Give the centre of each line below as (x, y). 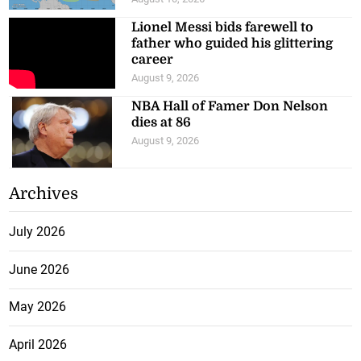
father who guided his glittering (232, 44)
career (153, 60)
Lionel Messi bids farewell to (223, 28)
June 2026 (39, 269)
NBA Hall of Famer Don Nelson (230, 107)
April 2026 (38, 344)
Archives (44, 194)
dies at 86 (162, 123)
